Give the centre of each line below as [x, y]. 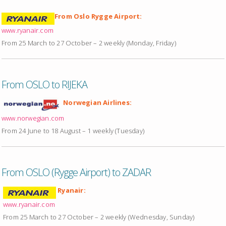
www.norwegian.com [33, 118]
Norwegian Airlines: [97, 102]
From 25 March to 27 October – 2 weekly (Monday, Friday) [89, 43]
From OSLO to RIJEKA [44, 84]
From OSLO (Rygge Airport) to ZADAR [76, 172]
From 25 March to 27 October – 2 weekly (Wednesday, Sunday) [99, 217]
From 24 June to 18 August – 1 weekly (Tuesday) [73, 130]
